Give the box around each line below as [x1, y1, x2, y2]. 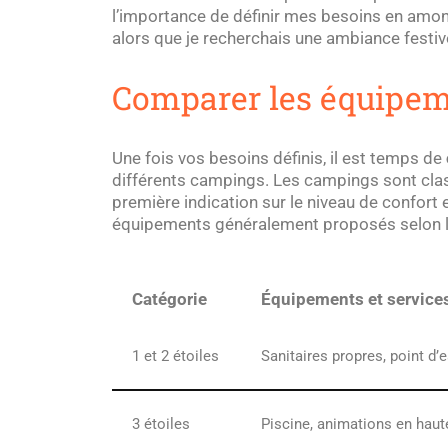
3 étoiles [132, 415, 190, 433]
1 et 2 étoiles [132, 347, 219, 365]
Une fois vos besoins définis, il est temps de [112, 148, 446, 168]
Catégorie [132, 289, 207, 309]
